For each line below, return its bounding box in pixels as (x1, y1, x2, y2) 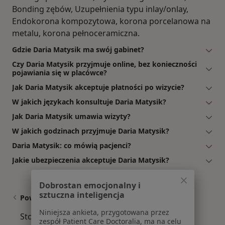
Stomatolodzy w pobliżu (20, 211, 111, 222)
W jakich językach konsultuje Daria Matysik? (12, 97, 166, 107)
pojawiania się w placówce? (12, 68, 107, 78)
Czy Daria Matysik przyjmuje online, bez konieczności (12, 59, 197, 69)
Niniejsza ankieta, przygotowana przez (39, 207, 169, 217)
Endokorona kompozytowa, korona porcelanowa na (12, 16, 210, 27)
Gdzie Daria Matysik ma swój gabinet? (12, 45, 144, 55)
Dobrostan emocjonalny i (39, 179, 141, 191)
